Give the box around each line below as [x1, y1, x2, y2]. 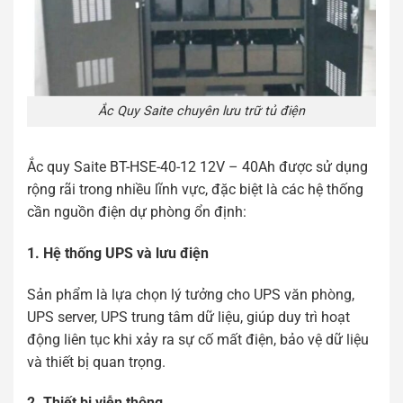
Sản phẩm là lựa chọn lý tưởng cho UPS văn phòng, [27, 285, 354, 303]
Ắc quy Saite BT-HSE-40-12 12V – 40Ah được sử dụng [27, 158, 368, 176]
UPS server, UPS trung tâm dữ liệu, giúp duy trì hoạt [27, 308, 350, 326]
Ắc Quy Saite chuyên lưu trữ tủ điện [98, 103, 305, 120]
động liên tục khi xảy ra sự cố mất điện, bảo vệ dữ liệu [27, 330, 369, 348]
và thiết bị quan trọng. [27, 353, 166, 371]
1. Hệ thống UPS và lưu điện [27, 244, 209, 262]
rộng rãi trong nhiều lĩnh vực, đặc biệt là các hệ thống [27, 181, 363, 199]
